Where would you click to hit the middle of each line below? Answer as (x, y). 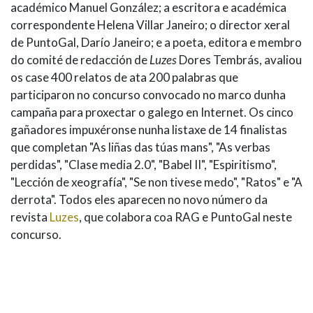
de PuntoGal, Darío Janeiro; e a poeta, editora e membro (156, 43)
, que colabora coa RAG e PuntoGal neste (185, 217)
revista (30, 217)
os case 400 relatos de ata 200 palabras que (124, 78)
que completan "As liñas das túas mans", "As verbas (140, 147)
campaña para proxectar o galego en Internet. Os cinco (152, 112)
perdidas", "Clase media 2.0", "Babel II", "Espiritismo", (144, 165)
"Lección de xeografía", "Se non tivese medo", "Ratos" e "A (156, 182)
